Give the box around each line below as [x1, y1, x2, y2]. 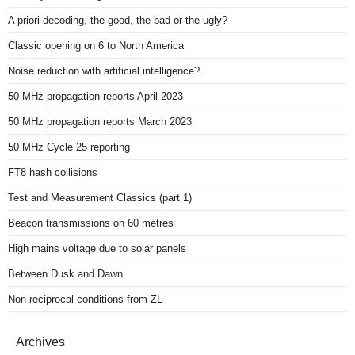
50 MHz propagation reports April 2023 [8, 90, 183, 103]
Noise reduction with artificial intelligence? [8, 65, 200, 78]
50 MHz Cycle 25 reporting [8, 141, 130, 154]
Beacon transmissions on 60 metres [8, 217, 174, 230]
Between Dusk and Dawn [8, 268, 123, 281]
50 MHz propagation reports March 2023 [8, 116, 192, 128]
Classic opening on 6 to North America [8, 40, 184, 52]
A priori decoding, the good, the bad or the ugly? [8, 14, 227, 27]
